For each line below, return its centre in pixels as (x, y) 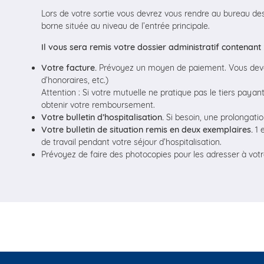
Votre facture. (69, 67)
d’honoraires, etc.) (75, 80)
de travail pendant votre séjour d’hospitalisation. (131, 142)
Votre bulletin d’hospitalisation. (103, 117)
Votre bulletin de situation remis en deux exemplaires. (147, 129)
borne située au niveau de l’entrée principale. (126, 26)
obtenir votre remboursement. (98, 105)
